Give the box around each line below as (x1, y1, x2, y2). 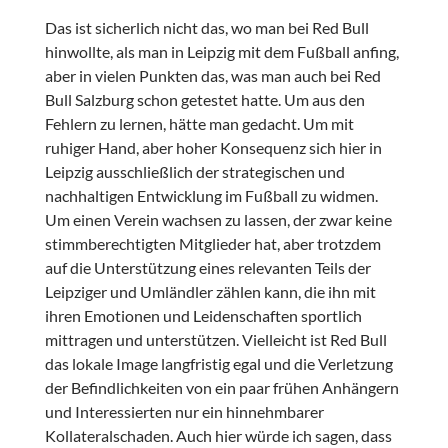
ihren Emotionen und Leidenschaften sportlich (44, 306, 362, 326)
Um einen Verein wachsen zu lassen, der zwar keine (44, 210, 392, 230)
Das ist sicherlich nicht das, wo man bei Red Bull (44, 18, 369, 38)
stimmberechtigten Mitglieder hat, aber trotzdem (44, 234, 381, 254)
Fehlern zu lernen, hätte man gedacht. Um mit (44, 114, 354, 134)
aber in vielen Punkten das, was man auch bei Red (44, 66, 381, 86)
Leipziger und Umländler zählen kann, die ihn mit (44, 282, 376, 302)
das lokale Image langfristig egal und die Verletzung (44, 354, 393, 374)
